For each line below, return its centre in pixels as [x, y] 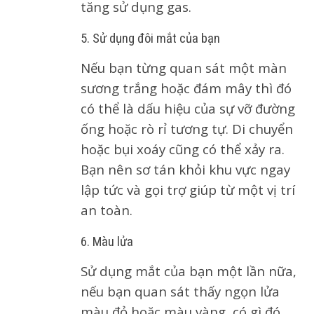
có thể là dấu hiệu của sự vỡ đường [188, 108]
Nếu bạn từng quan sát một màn [184, 68]
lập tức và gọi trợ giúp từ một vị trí [188, 190]
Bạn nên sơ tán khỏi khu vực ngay [185, 169]
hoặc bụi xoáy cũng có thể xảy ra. [183, 149]
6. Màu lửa [107, 242]
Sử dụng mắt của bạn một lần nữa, [189, 271]
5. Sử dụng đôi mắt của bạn [150, 39]
